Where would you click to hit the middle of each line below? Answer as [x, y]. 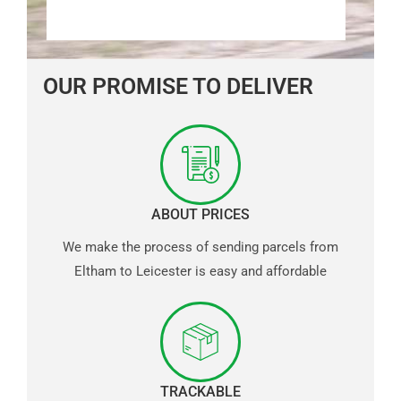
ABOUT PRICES [200, 214]
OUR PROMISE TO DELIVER [178, 86]
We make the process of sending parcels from [200, 247]
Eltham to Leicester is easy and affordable [200, 271]
